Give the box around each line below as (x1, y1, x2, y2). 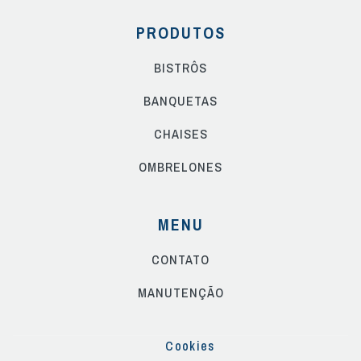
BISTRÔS (154, 59, 207, 77)
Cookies (165, 337, 215, 355)
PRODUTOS (135, 22, 226, 44)
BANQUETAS (143, 92, 218, 110)
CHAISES (153, 125, 208, 143)
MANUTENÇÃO (137, 284, 224, 302)
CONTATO (151, 251, 210, 269)
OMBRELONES (139, 158, 222, 176)
